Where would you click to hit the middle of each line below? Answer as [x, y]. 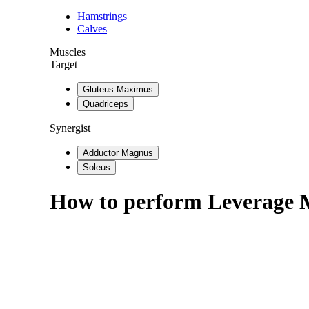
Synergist [70, 128]
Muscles [68, 52]
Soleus [97, 167]
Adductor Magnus [118, 153]
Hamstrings [102, 16]
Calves [92, 29]
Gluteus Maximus [118, 89]
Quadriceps [106, 104]
